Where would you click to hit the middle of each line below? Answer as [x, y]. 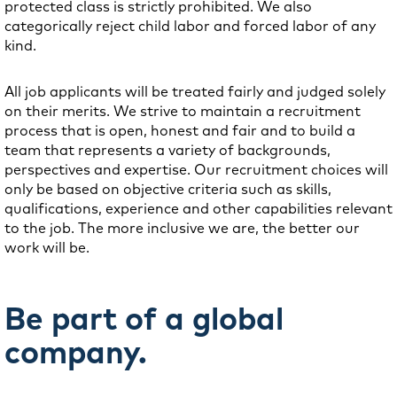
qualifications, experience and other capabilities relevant [198, 208]
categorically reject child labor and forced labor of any [190, 26]
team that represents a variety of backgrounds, [167, 150]
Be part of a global [144, 318]
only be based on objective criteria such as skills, [168, 189]
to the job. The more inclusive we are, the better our [182, 228]
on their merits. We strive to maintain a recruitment [183, 111]
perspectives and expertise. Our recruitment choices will [196, 169]
